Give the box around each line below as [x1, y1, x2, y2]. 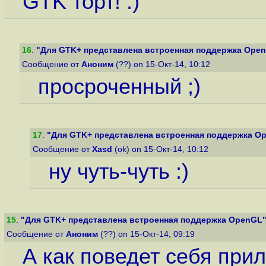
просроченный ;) [37, 75, 201, 99]
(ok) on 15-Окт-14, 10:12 [112, 145, 211, 154]
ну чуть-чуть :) [48, 160, 189, 184]
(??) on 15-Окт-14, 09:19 [98, 230, 197, 239]
